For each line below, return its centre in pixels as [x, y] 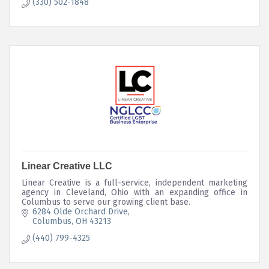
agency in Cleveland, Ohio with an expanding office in [134, 192]
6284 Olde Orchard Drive [80, 211]
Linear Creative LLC [67, 166]
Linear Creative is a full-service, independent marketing [134, 183]
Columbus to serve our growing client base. [106, 202]
